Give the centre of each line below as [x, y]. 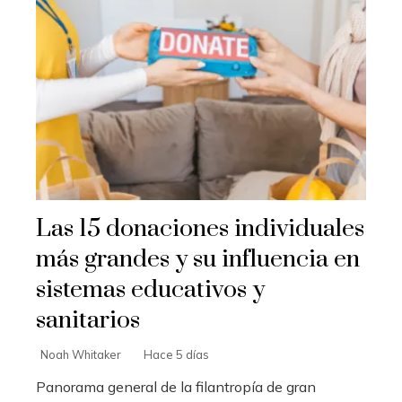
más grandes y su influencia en [198, 260]
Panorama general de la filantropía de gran [176, 387]
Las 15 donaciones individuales [200, 229]
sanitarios [88, 321]
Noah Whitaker [81, 355]
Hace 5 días [176, 355]
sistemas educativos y [150, 290]
